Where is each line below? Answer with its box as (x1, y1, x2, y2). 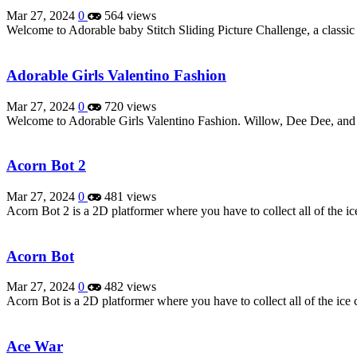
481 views (101, 189, 156, 203)
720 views (101, 99, 156, 113)
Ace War (6, 338, 63, 355)
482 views (101, 280, 156, 294)
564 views (101, 9, 156, 23)
